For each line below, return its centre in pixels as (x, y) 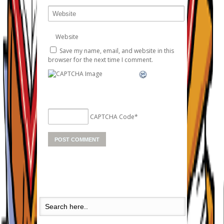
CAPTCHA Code (112, 116)
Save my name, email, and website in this (117, 51)
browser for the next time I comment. (100, 60)
